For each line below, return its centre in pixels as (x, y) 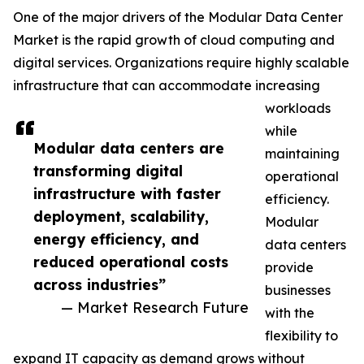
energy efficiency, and (116, 239)
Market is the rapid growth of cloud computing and (174, 40)
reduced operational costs (131, 262)
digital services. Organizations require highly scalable (181, 63)
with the (290, 313)
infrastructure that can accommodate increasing (167, 86)
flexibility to (301, 336)
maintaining (302, 154)
